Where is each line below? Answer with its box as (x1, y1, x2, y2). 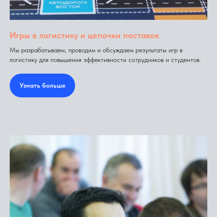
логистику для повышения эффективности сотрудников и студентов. (10, 55, 201, 63)
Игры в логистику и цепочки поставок (10, 30, 159, 40)
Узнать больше (19, 81, 65, 89)
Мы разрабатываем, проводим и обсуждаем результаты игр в (10, 46, 183, 54)
